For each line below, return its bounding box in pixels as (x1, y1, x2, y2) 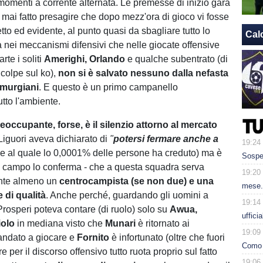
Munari (105, 218, 139, 228)
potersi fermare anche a (113, 134, 219, 144)
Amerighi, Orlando (44, 54, 126, 64)
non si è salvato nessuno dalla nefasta (58, 68, 229, 78)
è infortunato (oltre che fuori (109, 232, 225, 242)
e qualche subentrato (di (125, 54, 228, 64)
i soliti (18, 54, 45, 64)
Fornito (77, 232, 110, 242)
